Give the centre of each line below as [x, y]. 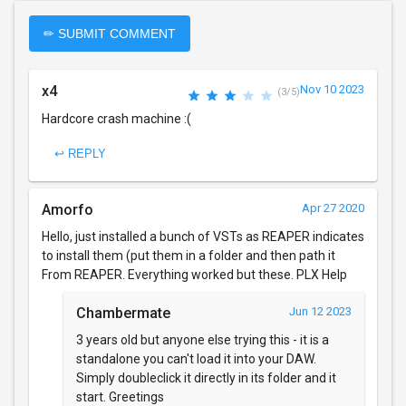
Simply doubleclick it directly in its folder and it [206, 378]
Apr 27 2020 [333, 208]
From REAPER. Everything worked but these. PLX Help [194, 275]
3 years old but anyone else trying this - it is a [203, 340]
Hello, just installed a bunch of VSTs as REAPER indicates [203, 237]
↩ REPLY [80, 153]
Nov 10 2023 [332, 90]
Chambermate [123, 314]
